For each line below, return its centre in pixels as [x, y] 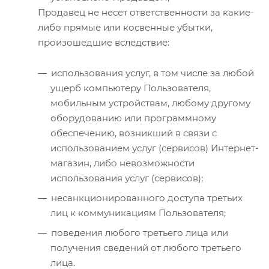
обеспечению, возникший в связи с [134, 133]
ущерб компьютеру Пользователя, [131, 88]
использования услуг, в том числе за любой [153, 73]
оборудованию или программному [133, 118]
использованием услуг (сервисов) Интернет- [155, 148]
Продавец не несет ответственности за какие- [146, 12]
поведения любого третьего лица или [140, 232]
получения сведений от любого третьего [146, 247]
